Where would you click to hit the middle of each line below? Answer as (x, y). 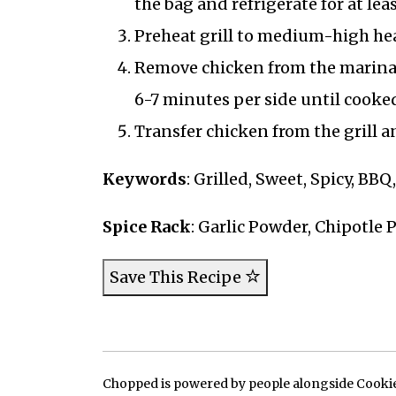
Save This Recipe (177, 278)
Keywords (144, 179)
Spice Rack (146, 227)
